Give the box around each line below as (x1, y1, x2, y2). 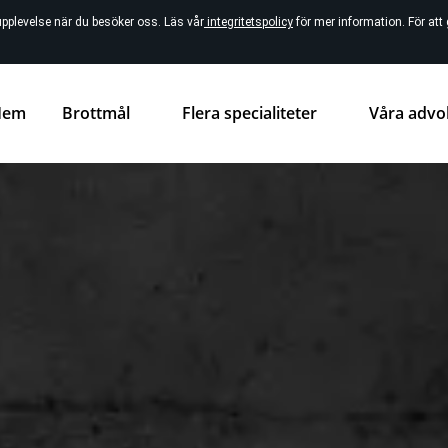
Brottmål (62, 102, 130, 125)
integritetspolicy (204, 15, 293, 29)
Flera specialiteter (182, 102, 317, 125)
